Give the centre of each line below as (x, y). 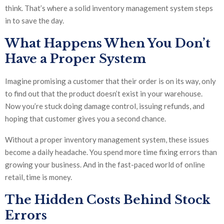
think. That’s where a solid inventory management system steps (109, 8)
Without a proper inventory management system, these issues (107, 139)
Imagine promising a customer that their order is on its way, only (110, 81)
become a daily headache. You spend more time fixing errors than (111, 152)
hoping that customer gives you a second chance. (85, 118)
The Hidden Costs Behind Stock (108, 199)
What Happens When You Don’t (108, 43)
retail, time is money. (38, 177)
